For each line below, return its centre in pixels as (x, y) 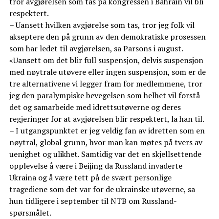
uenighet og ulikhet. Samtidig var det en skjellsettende (105, 154)
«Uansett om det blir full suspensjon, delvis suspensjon (106, 60)
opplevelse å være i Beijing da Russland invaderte (96, 166)
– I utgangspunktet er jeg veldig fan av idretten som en (107, 131)
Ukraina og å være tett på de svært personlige (90, 178)
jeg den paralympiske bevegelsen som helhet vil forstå (104, 96)
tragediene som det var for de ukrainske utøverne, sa (102, 189)
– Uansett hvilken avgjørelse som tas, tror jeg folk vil (102, 25)
